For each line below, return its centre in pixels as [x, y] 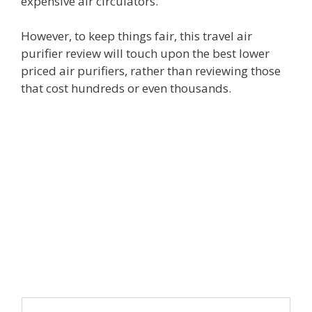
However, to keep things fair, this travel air [136, 36]
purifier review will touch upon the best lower [145, 54]
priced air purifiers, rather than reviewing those [151, 71]
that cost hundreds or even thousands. [126, 88]
